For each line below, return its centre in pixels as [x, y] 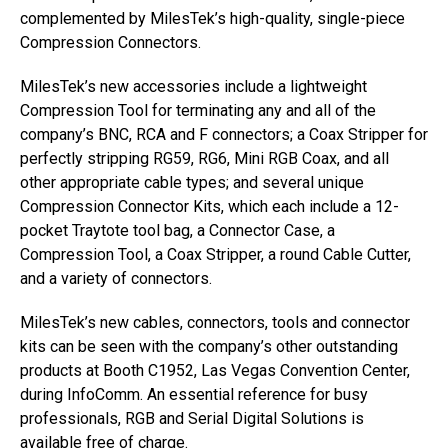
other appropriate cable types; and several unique [192, 182]
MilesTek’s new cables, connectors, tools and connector [215, 322]
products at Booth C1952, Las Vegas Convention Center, [215, 370]
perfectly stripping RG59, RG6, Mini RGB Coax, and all [204, 158]
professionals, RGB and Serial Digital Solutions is [192, 418]
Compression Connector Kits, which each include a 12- [209, 206]
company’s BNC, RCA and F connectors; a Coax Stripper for [224, 134]
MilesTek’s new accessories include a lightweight [193, 86]
